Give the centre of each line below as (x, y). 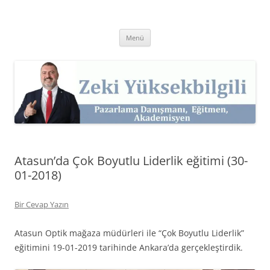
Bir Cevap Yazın (42, 205)
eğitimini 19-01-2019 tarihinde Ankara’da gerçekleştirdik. (129, 248)
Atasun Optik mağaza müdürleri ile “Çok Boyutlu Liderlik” (129, 233)
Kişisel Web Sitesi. (142, 36)
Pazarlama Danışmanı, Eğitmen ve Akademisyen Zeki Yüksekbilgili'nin (142, 22)
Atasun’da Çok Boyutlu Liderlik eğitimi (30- (131, 161)
